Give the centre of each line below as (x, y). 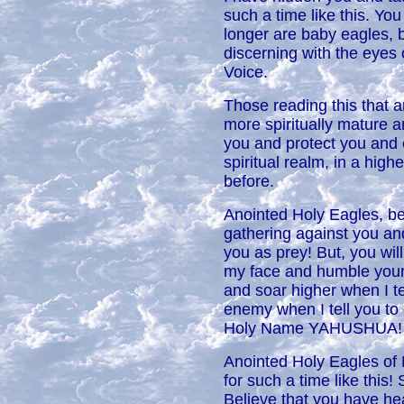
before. (249, 181)
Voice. (246, 72)
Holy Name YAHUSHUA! (313, 328)
